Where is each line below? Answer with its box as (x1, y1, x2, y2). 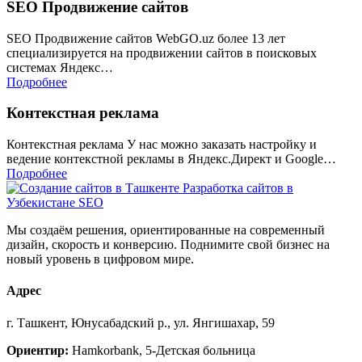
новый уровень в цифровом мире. (6, 252, 194, 267)
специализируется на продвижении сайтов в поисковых (6, 45, 317, 60)
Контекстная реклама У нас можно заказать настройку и (6, 137, 317, 152)
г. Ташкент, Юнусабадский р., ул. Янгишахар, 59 (6, 315, 275, 330)
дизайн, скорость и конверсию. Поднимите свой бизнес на (6, 238, 330, 252)
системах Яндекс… (6, 60, 113, 74)
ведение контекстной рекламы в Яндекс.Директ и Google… (6, 152, 336, 166)
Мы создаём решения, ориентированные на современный (6, 223, 325, 238)
